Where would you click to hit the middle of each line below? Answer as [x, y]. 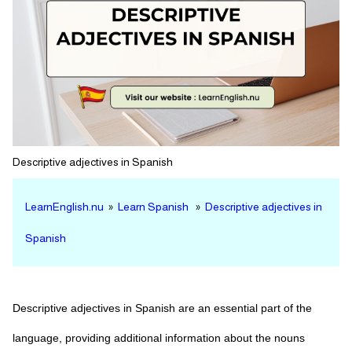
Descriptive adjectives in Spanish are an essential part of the [162, 308]
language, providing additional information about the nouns [159, 338]
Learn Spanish [153, 207]
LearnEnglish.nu [64, 207]
